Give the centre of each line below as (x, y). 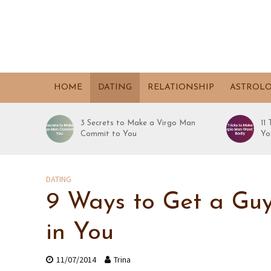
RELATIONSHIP (181, 87)
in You (80, 233)
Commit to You (109, 134)
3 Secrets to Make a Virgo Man (138, 123)
